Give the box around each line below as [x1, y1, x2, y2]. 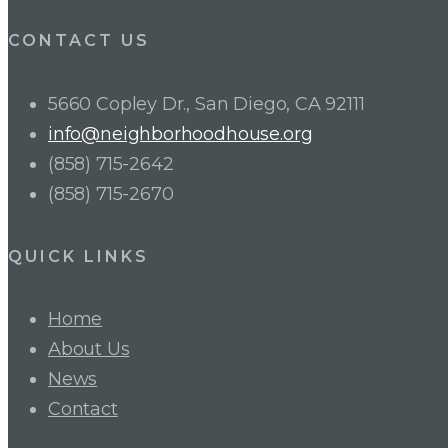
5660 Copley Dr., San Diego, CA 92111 [48, 92, 365, 115]
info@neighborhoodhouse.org [48, 122, 313, 145]
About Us [48, 338, 130, 361]
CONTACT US [8, 31, 151, 51]
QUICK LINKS [8, 246, 150, 266]
